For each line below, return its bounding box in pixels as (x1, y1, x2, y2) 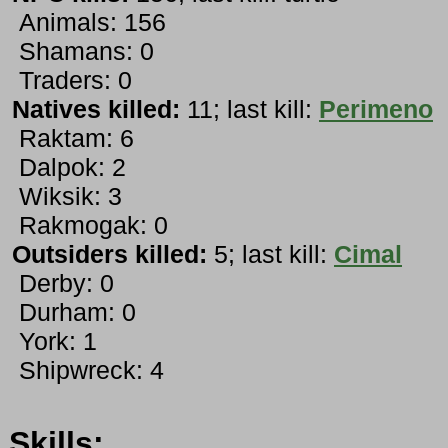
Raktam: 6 (12, 124, 134, 153)
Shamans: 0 (12, 37, 154, 66)
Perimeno (319, 95, 433, 124)
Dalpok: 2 (12, 153, 126, 182)
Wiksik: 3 (12, 182, 122, 211)
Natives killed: (12, 95, 180, 124)
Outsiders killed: (12, 240, 207, 269)
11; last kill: (180, 95, 319, 124)
